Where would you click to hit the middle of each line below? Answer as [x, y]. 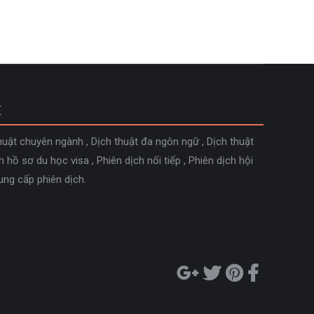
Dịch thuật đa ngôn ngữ [145, 142]
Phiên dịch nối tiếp [139, 161]
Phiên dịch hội [221, 161]
